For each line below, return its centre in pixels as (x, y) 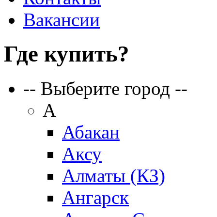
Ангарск (95, 197)
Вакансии (62, 20)
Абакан (91, 132)
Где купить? (67, 54)
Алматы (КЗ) (114, 175)
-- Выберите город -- (105, 88)
